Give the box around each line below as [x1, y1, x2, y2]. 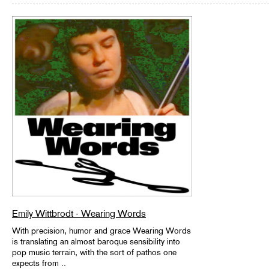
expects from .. [12, 258, 66, 268]
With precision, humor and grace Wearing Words [12, 225, 191, 235]
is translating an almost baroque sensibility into [12, 236, 180, 246]
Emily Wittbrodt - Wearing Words [12, 207, 146, 219]
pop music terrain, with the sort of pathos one [12, 247, 177, 257]
